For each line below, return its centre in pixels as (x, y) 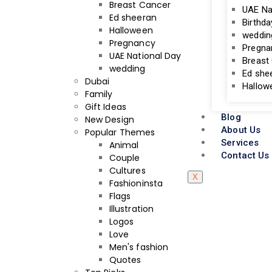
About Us (241, 130)
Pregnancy (132, 43)
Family (99, 94)
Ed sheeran (133, 18)
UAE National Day (145, 56)
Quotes (125, 260)
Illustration (131, 209)
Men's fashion (139, 247)
